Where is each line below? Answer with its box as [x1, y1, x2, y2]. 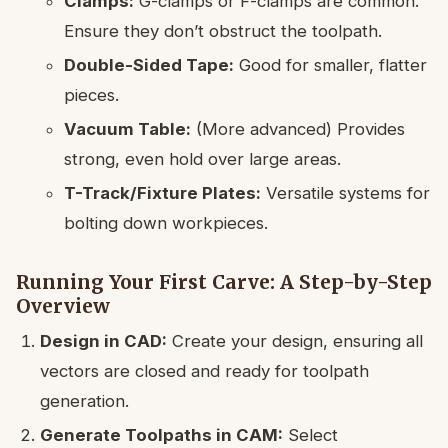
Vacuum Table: [64, 118, 191, 139]
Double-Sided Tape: [64, 54, 234, 75]
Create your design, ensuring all [167, 330, 423, 351]
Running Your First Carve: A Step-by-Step [16, 269, 432, 294]
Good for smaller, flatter [234, 54, 427, 75]
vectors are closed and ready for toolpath [40, 360, 369, 381]
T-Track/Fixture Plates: [64, 182, 261, 203]
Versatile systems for [261, 182, 430, 203]
